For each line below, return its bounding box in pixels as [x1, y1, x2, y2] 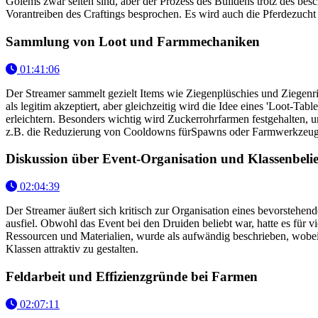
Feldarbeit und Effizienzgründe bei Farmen [6, 268, 258, 284]
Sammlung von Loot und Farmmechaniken [6, 33, 260, 49]
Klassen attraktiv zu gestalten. [6, 243, 138, 256]
